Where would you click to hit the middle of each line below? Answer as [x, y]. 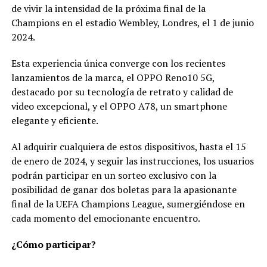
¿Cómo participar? [53, 245]
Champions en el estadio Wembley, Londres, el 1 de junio [132, 23]
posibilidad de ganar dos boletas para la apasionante [124, 190]
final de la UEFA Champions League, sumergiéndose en [128, 204]
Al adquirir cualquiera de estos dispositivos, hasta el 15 [128, 147]
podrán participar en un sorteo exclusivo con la [114, 176]
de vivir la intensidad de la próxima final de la [108, 9]
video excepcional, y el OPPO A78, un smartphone [119, 106]
